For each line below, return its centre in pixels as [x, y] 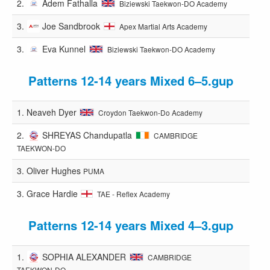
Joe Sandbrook [71, 26]
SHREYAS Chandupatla [87, 135]
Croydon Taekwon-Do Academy [150, 112]
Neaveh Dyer [52, 112]
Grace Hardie [52, 193]
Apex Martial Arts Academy [164, 26]
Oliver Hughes [54, 170]
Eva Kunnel [64, 49]
